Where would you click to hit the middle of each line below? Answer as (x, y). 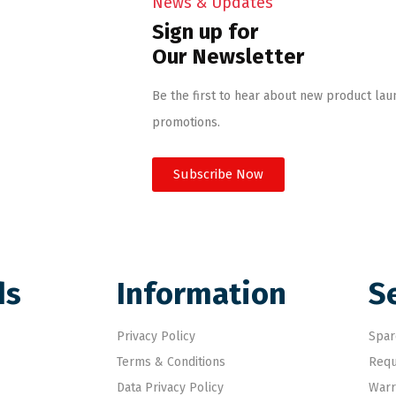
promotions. (187, 122)
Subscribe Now (219, 174)
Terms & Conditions (171, 362)
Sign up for (206, 32)
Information (202, 293)
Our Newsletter (228, 57)
